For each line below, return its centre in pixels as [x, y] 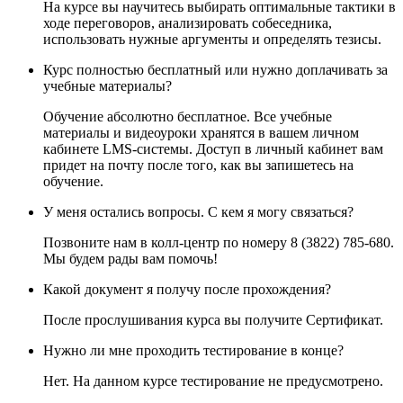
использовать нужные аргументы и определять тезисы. [212, 40]
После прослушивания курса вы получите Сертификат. [213, 320]
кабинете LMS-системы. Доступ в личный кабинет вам [213, 149]
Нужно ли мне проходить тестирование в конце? [193, 351]
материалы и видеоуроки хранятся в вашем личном [201, 133]
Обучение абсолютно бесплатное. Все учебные [188, 117]
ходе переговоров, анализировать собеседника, [188, 23]
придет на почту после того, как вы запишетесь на [198, 166]
